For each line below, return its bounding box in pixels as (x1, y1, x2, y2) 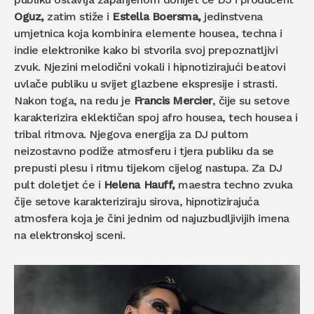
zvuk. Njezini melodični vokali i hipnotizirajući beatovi (14, 60, 286, 74)
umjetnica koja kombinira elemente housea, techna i (14, 27, 282, 41)
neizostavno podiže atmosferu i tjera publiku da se (14, 144, 275, 158)
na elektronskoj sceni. (14, 228, 128, 243)
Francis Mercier (133, 94, 212, 108)
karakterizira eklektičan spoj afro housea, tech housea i (14, 111, 298, 125)
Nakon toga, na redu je (14, 94, 134, 108)
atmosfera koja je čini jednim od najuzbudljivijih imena (14, 212, 289, 226)
